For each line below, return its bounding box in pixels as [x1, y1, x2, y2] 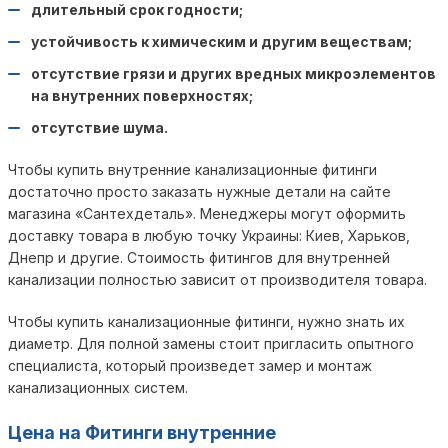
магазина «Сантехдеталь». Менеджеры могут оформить [8, 205, 406, 222]
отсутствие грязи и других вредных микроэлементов [31, 65, 436, 82]
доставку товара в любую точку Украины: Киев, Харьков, [8, 227, 410, 244]
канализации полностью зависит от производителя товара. [8, 271, 427, 288]
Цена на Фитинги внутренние [8, 422, 276, 443]
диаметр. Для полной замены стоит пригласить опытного [8, 335, 414, 352]
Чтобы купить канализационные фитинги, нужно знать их [8, 313, 405, 330]
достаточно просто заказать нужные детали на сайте [8, 183, 391, 200]
